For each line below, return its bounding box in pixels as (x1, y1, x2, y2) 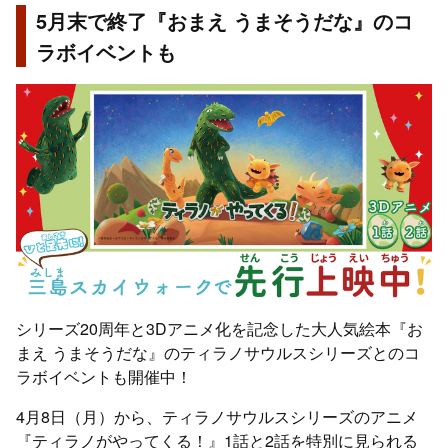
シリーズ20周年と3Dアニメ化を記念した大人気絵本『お (16, 317, 423, 341)
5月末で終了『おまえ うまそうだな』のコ (36, 6, 413, 36)
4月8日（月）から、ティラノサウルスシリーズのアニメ (16, 405, 418, 429)
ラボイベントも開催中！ (16, 365, 192, 389)
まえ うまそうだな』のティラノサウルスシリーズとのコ (16, 341, 420, 365)
